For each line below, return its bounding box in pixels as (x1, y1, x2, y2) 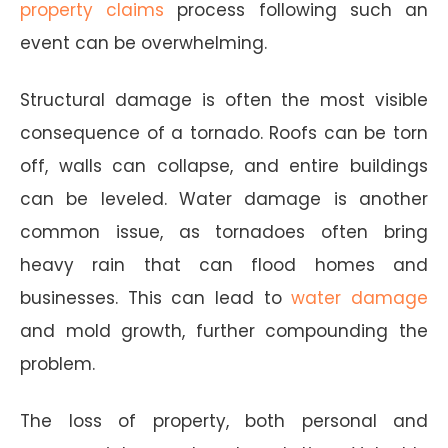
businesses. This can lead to (20, 285, 292, 310)
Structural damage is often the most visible (20, 87, 428, 112)
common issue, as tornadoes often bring (20, 219, 428, 244)
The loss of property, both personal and (20, 408, 428, 433)
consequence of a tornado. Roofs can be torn (20, 120, 428, 145)
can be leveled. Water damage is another (20, 186, 428, 211)
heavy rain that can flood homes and (20, 252, 428, 277)
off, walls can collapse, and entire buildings (20, 153, 428, 178)
